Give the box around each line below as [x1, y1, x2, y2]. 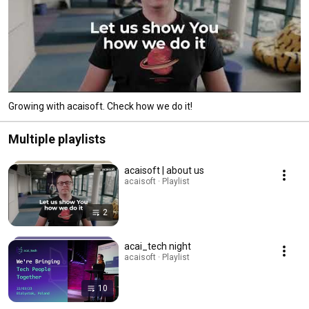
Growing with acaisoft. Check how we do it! [8, 100, 192, 112]
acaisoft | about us [124, 164, 204, 176]
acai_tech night [124, 240, 191, 252]
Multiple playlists [8, 131, 106, 146]
